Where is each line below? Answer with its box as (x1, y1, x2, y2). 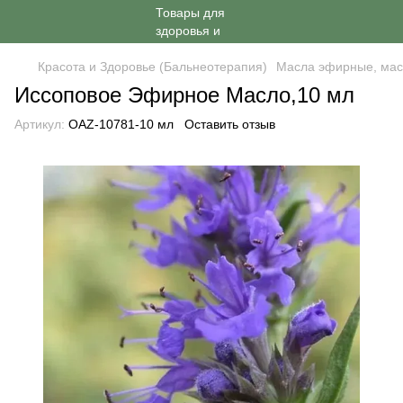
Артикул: (14, 117, 65, 131)
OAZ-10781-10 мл (65, 117, 174, 131)
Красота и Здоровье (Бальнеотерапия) (38, 59, 267, 74)
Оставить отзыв (184, 117, 275, 131)
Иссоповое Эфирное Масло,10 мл (14, 83, 354, 107)
